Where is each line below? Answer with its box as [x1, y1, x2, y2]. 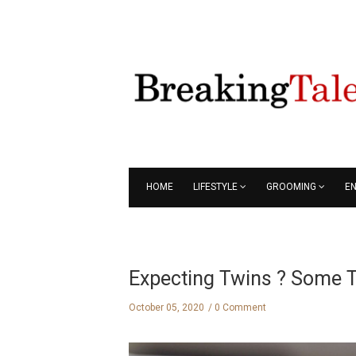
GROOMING [266, 180, 316, 192]
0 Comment [215, 302, 266, 314]
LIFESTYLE [193, 180, 238, 192]
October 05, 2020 [129, 302, 204, 314]
